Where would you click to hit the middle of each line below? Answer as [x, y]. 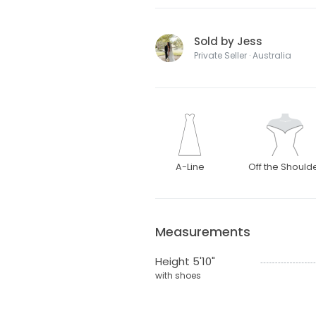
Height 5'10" [185, 262]
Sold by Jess [228, 42]
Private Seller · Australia [242, 56]
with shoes [178, 276]
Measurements [202, 232]
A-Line [190, 167]
